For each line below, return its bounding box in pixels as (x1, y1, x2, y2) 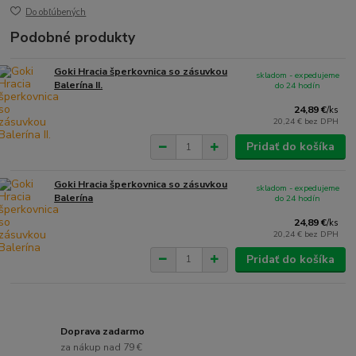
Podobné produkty (10, 28, 136, 48)
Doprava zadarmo (60, 325, 145, 339)
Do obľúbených (25, 6, 87, 19)
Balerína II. (54, 79, 103, 92)
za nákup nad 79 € (60, 340, 143, 354)
